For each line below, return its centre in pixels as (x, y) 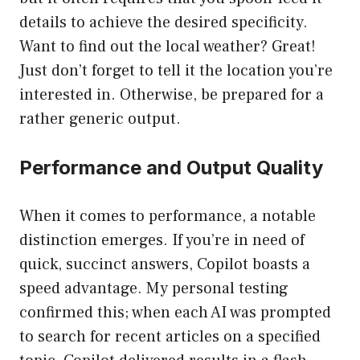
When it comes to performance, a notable (168, 217)
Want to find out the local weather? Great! (168, 47)
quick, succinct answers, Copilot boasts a (165, 265)
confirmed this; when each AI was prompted (175, 313)
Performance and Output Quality (171, 168)
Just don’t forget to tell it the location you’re (176, 71)
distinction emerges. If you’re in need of (162, 241)
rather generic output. (100, 119)
